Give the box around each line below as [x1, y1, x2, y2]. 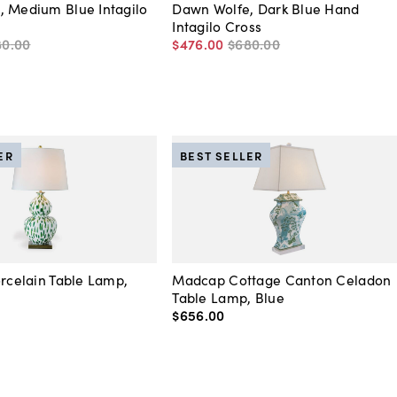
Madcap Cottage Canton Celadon [172, 269, 392, 290]
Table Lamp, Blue [172, 287, 284, 307]
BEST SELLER [180, 146, 263, 164]
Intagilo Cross [172, 16, 262, 36]
